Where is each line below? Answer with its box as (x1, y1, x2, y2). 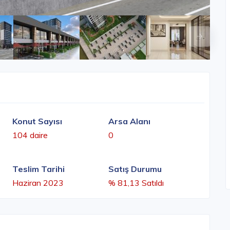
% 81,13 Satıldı (108, 178, 164, 188)
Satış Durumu (108, 164, 162, 175)
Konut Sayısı (12, 116, 62, 127)
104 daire (12, 130, 48, 141)
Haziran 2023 (12, 178, 64, 188)
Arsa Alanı (108, 116, 150, 127)
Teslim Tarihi (12, 164, 65, 175)
